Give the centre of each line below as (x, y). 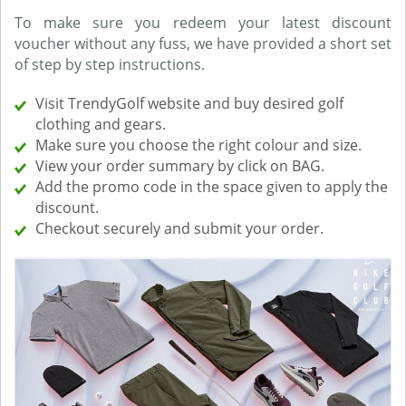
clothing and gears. (101, 125)
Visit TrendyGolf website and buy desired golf (189, 104)
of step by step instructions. (110, 65)
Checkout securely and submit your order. (179, 229)
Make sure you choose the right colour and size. (198, 145)
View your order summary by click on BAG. (180, 166)
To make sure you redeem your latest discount (203, 23)
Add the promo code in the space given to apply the (212, 187)
